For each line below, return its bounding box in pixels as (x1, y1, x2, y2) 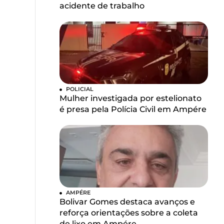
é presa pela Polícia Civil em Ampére (59, 104, 207, 114)
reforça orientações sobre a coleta (59, 208, 198, 218)
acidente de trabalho (59, 1, 145, 11)
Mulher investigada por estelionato (59, 93, 202, 103)
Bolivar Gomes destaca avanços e (59, 197, 195, 207)
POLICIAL (66, 85, 94, 93)
